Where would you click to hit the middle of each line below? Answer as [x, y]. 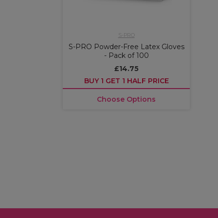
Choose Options [126, 99]
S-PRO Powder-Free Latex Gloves [126, 46]
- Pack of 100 [126, 55]
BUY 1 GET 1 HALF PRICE [126, 81]
